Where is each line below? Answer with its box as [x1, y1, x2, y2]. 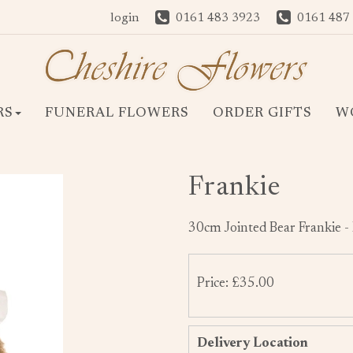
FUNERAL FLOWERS [44, 107, 189, 121]
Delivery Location [197, 336, 308, 351]
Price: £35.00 [197, 277, 274, 292]
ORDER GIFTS [212, 107, 312, 121]
